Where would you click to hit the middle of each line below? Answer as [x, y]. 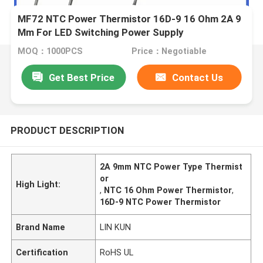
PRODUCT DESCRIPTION [67, 130]
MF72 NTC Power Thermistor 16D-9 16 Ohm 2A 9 [130, 19]
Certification [42, 252]
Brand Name [41, 227]
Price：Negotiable [169, 51]
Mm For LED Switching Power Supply [101, 33]
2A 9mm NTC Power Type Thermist [171, 166]
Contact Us [198, 77]
